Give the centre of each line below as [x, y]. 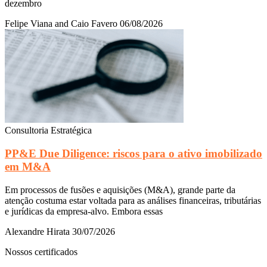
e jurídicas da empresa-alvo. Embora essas [84, 211]
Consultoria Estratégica [48, 131]
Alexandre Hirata [38, 231]
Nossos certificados [41, 252]
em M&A [28, 167]
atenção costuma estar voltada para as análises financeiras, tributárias [133, 200]
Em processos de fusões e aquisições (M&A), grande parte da [120, 190]
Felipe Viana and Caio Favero [62, 24]
